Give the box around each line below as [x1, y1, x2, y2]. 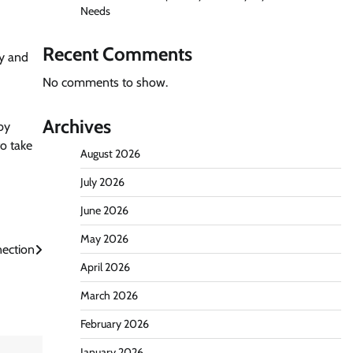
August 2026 [80, 147, 140, 161]
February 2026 [80, 317, 149, 331]
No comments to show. [42, 75, 168, 90]
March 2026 [80, 288, 138, 303]
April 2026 [80, 260, 130, 274]
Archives [42, 115, 111, 138]
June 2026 [80, 203, 128, 217]
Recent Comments [42, 43, 192, 65]
